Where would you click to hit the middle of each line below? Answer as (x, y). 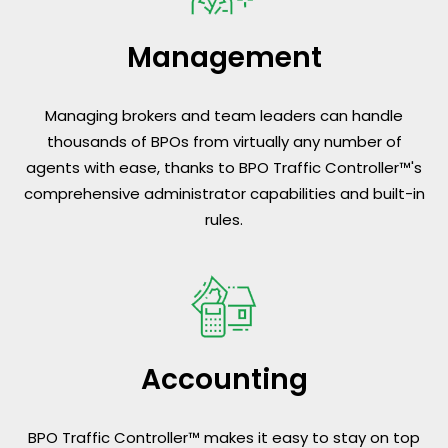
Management (224, 58)
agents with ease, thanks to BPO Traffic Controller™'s (224, 168)
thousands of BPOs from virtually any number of (224, 142)
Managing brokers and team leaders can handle (224, 116)
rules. (224, 220)
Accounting (224, 380)
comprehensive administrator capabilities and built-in (224, 194)
